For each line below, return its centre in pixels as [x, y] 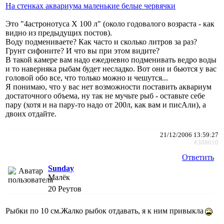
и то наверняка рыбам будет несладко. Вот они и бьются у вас [111, 68]
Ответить [198, 157]
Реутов [70, 188]
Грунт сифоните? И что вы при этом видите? [82, 50]
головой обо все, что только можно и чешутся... [87, 77]
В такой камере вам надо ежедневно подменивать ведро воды [111, 59]
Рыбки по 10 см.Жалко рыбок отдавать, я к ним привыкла [104, 210]
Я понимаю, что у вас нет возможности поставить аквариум [108, 86]
